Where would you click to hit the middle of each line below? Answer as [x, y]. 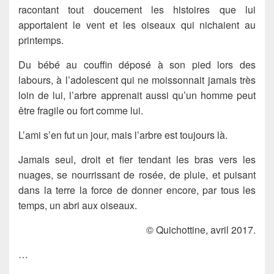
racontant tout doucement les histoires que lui [137, 9]
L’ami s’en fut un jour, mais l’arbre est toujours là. [123, 135]
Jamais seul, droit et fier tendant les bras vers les [137, 159]
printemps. [41, 40]
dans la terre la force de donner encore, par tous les [137, 190]
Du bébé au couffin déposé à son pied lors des [137, 64]
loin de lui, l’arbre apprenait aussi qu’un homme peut [137, 95]
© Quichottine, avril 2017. [201, 229]
